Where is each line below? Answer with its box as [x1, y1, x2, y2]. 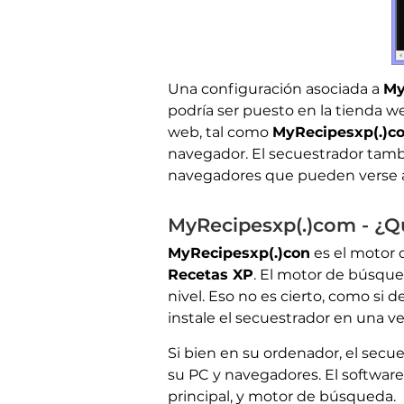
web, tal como [168, 124, 272, 142]
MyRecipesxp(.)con [168, 244, 310, 262]
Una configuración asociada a [168, 80, 383, 98]
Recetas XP [168, 266, 253, 284]
